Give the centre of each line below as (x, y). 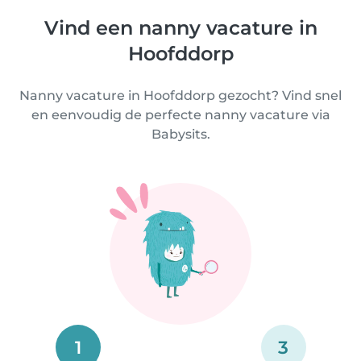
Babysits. (180, 134)
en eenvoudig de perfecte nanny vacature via (180, 114)
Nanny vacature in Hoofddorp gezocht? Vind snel (180, 95)
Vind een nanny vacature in (180, 27)
